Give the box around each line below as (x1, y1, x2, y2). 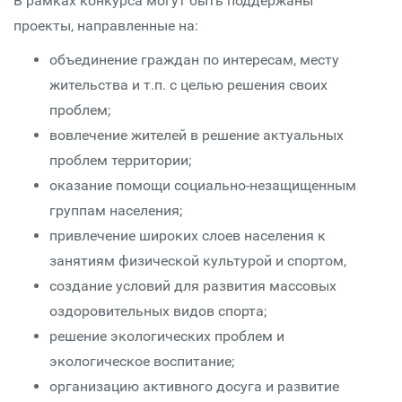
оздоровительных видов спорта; (49, 302, 267, 319)
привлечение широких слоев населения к (49, 227, 326, 244)
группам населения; (49, 202, 182, 219)
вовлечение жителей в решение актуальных (49, 127, 344, 144)
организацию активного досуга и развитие (49, 378, 339, 395)
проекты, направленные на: (13, 17, 198, 34)
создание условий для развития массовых (49, 277, 336, 294)
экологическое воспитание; (49, 353, 234, 370)
